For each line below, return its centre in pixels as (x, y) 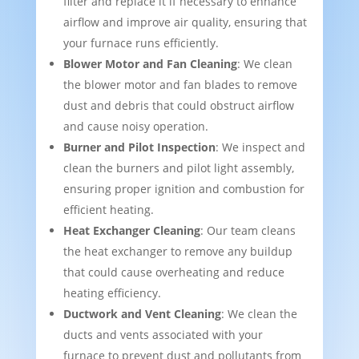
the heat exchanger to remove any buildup (177, 252)
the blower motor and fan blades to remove (180, 85)
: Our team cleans (248, 231)
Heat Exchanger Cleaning (131, 231)
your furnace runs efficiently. (141, 43)
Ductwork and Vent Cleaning (142, 314)
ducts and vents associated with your (163, 335)
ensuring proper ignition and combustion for (184, 189)
